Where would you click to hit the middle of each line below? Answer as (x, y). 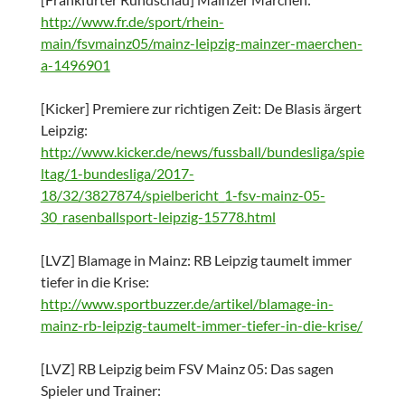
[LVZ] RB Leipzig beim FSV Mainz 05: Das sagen (187, 369)
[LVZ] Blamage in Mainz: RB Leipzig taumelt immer (196, 260)
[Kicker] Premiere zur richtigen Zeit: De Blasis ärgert (201, 108)
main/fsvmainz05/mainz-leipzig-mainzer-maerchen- (201, 43)
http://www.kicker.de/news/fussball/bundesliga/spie (202, 152)
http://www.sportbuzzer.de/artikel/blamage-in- (187, 304)
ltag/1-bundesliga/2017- (117, 174)
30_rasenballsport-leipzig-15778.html (158, 217)
